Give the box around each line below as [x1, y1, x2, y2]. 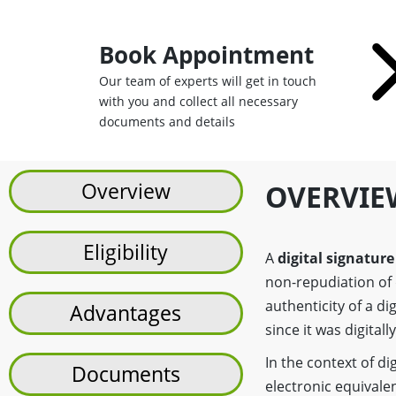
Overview [80, 177, 171, 205]
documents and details [99, 113, 235, 130]
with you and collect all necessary [99, 93, 298, 110]
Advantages [70, 299, 182, 327]
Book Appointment [99, 39, 314, 71]
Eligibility [83, 238, 169, 266]
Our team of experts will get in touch [99, 72, 316, 89]
